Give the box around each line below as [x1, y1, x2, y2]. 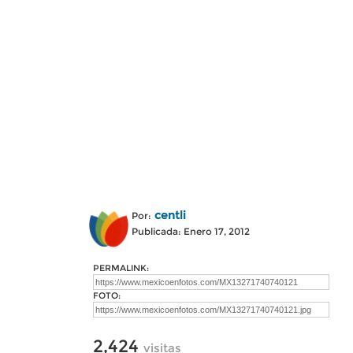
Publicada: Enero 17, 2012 [132, 225, 250, 237]
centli [154, 208, 186, 222]
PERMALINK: [93, 262, 149, 273]
